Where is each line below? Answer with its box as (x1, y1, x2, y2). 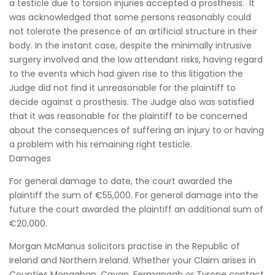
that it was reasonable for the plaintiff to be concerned (9, 110, 247, 122)
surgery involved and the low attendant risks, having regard (9, 53, 263, 66)
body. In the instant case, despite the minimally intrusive (9, 39, 252, 52)
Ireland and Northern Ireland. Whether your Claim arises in (9, 254, 256, 266)
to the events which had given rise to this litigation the (9, 68, 243, 80)
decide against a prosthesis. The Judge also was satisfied (9, 96, 254, 108)
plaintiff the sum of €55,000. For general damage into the (9, 189, 258, 201)
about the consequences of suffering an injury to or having (9, 124, 264, 136)
